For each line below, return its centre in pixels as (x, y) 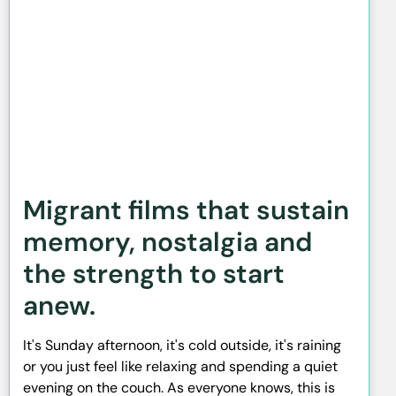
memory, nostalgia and (168, 241)
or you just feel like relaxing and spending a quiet (180, 366)
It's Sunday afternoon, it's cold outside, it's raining (182, 345)
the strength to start (154, 273)
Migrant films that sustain (186, 209)
